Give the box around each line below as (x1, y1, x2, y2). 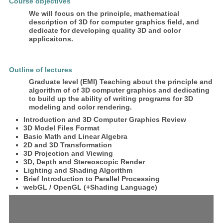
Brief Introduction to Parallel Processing (23, 174, 160, 183)
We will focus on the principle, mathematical (29, 9, 180, 17)
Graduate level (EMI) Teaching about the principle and (29, 78, 213, 86)
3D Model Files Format (23, 123, 100, 132)
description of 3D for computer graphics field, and (29, 17, 200, 26)
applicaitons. (29, 34, 74, 43)
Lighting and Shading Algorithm (23, 166, 133, 174)
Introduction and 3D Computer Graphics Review (23, 115, 187, 123)
